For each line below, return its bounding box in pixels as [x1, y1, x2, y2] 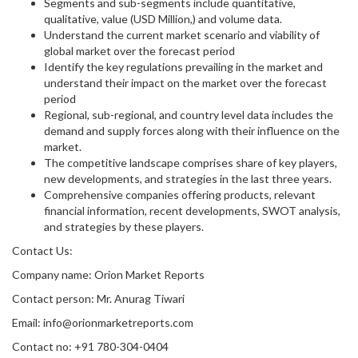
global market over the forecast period [44, 44, 235, 58]
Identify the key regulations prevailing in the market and [44, 60, 323, 74]
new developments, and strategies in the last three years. [44, 172, 332, 185]
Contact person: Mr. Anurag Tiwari [12, 292, 185, 305]
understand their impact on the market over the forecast [44, 76, 327, 89]
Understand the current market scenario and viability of [44, 28, 320, 42]
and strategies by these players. [44, 220, 204, 233]
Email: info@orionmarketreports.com [12, 316, 193, 329]
